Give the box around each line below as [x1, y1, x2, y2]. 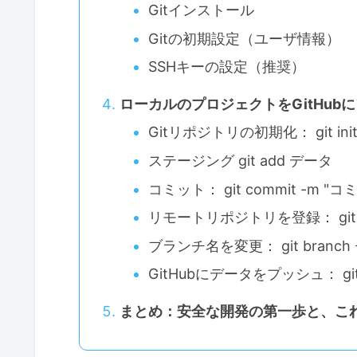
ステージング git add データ [148, 152, 333, 170]
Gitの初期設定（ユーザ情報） [148, 29, 341, 47]
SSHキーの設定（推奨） [148, 58, 306, 76]
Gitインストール [148, 2, 255, 19]
